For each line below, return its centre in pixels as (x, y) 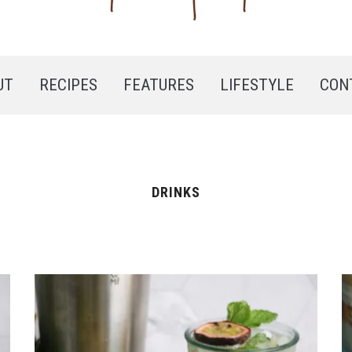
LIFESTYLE (257, 85)
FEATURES (158, 85)
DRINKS (176, 192)
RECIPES (68, 85)
